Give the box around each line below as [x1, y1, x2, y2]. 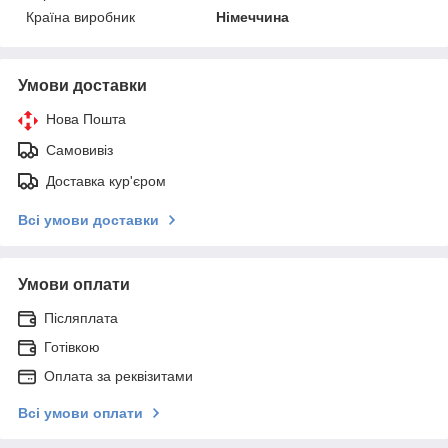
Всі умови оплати [18, 404, 143, 421]
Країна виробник [26, 8, 135, 25]
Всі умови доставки [18, 211, 159, 228]
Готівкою [44, 338, 100, 355]
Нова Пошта [46, 110, 126, 127]
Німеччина [216, 8, 290, 25]
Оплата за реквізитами [44, 367, 193, 384]
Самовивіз [46, 141, 113, 158]
